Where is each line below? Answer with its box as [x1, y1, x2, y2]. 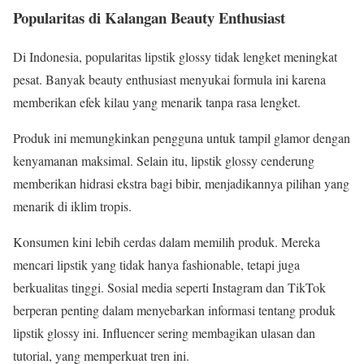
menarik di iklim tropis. [13, 197, 132, 215]
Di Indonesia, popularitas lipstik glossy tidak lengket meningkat [13, 48, 337, 66]
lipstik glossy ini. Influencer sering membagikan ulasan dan [13, 324, 315, 342]
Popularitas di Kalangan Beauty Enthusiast [13, 6, 285, 28]
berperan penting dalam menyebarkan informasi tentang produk [13, 301, 336, 319]
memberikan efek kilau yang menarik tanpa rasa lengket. [13, 93, 301, 111]
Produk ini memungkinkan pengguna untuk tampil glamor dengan [13, 129, 350, 147]
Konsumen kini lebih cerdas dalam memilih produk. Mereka [13, 233, 320, 251]
